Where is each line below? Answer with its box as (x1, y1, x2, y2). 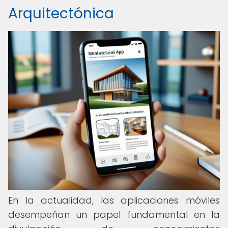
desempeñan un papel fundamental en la (8, 208, 220, 221)
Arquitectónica (8, 4, 114, 23)
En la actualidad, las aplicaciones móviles (8, 194, 220, 207)
